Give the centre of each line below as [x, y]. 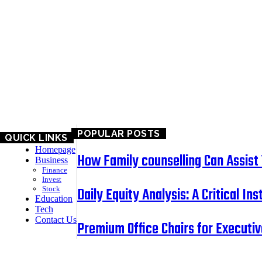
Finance [55, 170]
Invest [52, 180]
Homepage [55, 150]
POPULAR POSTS [119, 133]
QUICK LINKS [36, 138]
